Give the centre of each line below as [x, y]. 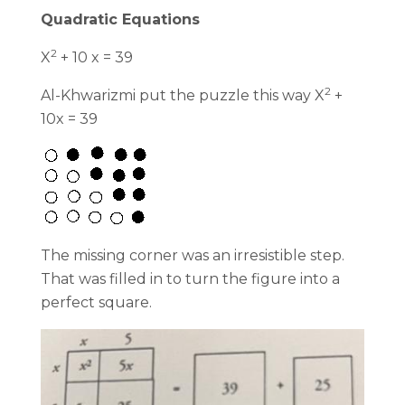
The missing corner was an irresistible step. [193, 255]
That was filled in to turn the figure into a [190, 279]
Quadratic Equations [120, 19]
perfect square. [98, 302]
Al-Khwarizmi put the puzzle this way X [183, 95]
